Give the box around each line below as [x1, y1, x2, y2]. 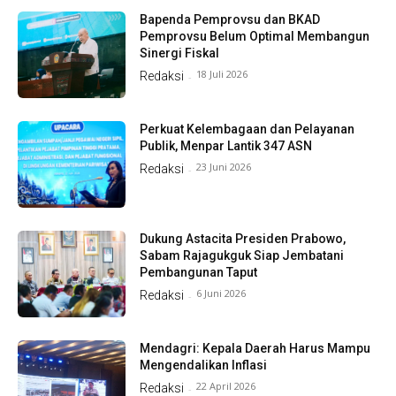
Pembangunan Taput [140, 264, 258, 279]
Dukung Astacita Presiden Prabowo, [140, 231, 346, 246]
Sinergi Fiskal [140, 46, 220, 61]
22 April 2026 [196, 378, 256, 392]
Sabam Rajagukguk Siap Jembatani [140, 247, 345, 263]
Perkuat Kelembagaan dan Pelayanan [140, 122, 355, 137]
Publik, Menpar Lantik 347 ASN [140, 139, 313, 154]
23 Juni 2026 [196, 160, 252, 174]
